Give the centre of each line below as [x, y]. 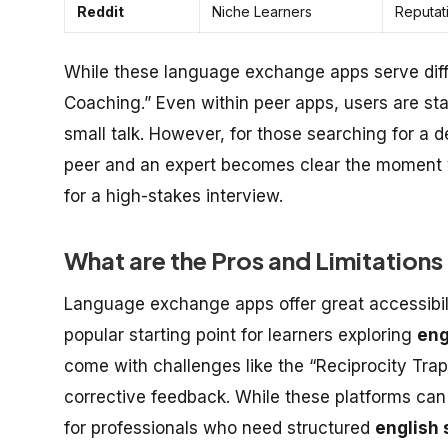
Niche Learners [262, 11]
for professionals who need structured [219, 427]
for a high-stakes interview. [173, 195]
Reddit [100, 11]
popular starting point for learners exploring [240, 334]
